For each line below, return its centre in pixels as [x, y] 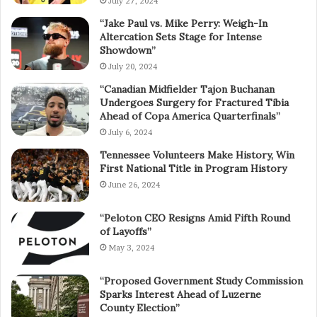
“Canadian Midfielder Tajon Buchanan [187, 89]
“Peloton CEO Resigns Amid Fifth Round [195, 218]
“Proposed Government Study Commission [201, 281]
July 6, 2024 [130, 132]
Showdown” [128, 50]
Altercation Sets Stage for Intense [181, 36]
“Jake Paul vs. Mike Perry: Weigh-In [184, 23]
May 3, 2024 [131, 247]
